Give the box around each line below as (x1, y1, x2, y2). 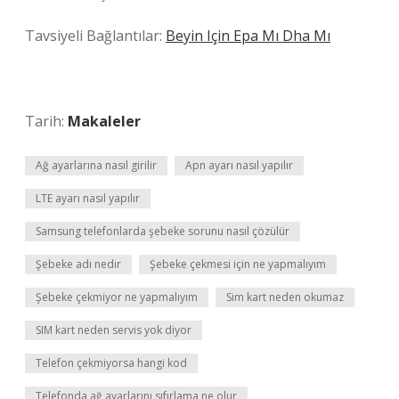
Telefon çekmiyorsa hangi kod (36, 355, 187, 370)
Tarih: (25, 111, 68, 131)
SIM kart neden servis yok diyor (36, 322, 191, 338)
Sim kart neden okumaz (226, 289, 344, 305)
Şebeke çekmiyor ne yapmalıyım (36, 289, 198, 305)
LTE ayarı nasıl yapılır (36, 191, 140, 206)
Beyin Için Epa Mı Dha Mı (166, 26, 330, 45)
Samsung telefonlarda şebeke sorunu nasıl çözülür (36, 224, 289, 239)
